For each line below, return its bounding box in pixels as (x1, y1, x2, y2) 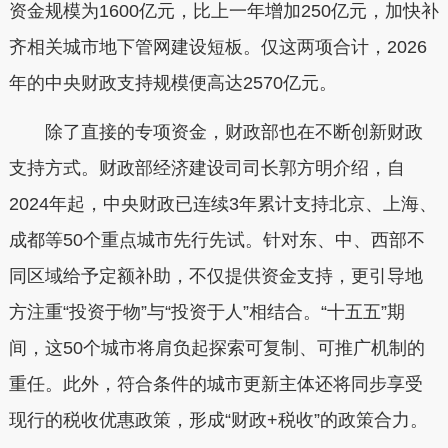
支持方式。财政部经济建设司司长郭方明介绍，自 (8, 158, 405, 178)
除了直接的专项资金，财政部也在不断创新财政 (8, 122, 423, 142)
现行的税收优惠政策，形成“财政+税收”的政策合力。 (8, 410, 428, 430)
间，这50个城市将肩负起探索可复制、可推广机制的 (8, 338, 425, 358)
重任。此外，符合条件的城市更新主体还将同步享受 (8, 374, 423, 394)
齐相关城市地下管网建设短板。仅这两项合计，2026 (8, 36, 427, 57)
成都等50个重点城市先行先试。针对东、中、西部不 (8, 230, 425, 250)
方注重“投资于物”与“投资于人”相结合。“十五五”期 (8, 302, 405, 322)
